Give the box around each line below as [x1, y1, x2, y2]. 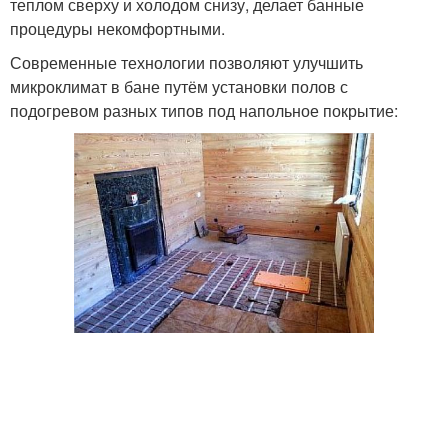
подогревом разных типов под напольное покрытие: [10, 99, 398, 122]
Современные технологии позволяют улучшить [10, 51, 363, 74]
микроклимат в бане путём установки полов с [10, 75, 348, 98]
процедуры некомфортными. [10, 17, 225, 40]
